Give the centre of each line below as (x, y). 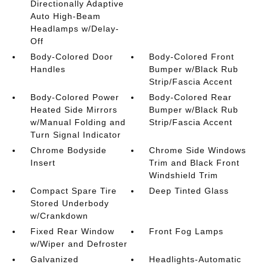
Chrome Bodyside (68, 150)
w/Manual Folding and (78, 122)
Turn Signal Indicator (75, 134)
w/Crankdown (59, 215)
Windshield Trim (184, 175)
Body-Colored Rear (191, 97)
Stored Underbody (69, 203)
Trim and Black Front (195, 162)
